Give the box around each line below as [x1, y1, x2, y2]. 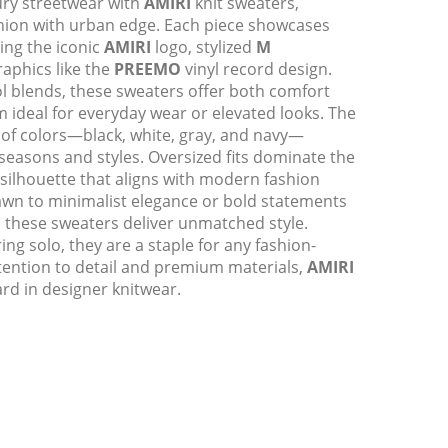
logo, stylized [151, 35, 256, 58]
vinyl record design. [181, 57, 332, 80]
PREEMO [114, 57, 181, 80]
